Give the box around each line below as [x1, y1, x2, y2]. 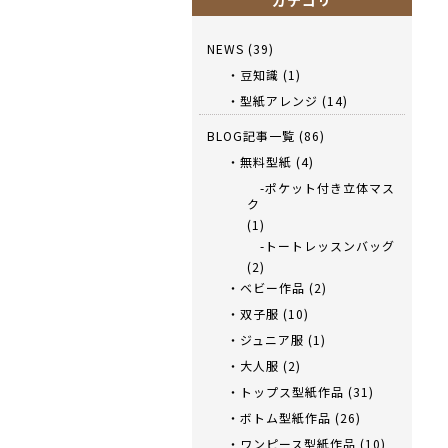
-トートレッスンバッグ [247, 237, 395, 254]
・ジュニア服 [227, 331, 304, 348]
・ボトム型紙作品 [227, 409, 331, 426]
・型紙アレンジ [227, 92, 318, 109]
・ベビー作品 [227, 279, 305, 296]
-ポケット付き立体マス [247, 179, 395, 196]
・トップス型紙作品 [227, 383, 344, 400]
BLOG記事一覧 [207, 127, 295, 144]
